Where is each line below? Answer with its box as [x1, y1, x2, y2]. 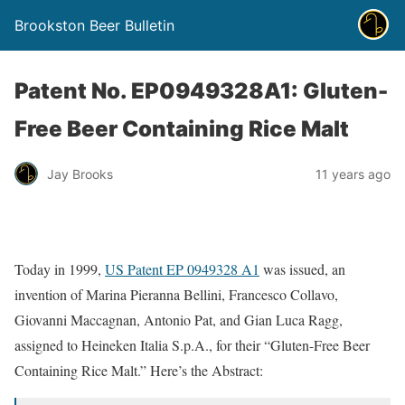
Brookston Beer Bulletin [14, 16, 174, 34]
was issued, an [259, 259, 345, 278]
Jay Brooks [47, 165, 113, 182]
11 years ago [316, 165, 391, 182]
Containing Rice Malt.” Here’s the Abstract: [14, 361, 263, 380]
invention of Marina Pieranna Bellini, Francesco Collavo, [14, 285, 338, 304]
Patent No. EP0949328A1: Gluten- [14, 78, 388, 104]
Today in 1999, [14, 259, 105, 278]
